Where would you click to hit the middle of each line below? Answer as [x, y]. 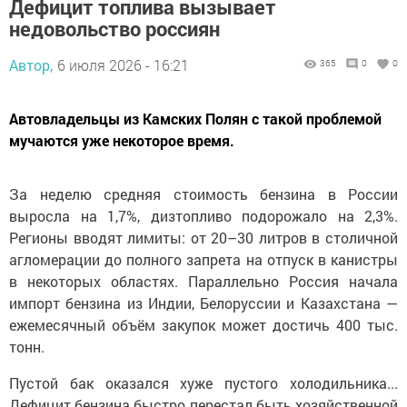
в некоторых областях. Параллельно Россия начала [203, 281]
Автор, [31, 65]
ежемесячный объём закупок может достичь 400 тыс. [203, 325]
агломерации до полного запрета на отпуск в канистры [203, 259]
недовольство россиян [114, 29]
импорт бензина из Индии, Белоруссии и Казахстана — [203, 303]
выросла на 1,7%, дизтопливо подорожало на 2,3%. [203, 216]
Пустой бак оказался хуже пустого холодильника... [203, 383]
